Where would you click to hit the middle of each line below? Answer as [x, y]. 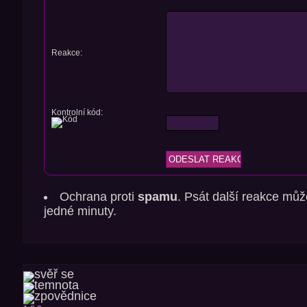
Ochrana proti [99, 196]
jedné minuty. [80, 211]
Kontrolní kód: [77, 112]
